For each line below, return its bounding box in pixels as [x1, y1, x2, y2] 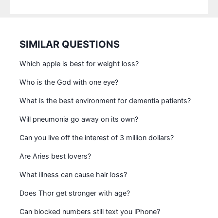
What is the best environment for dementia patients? [19, 96, 191, 105]
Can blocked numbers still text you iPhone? [19, 207, 160, 216]
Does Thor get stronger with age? [19, 188, 130, 197]
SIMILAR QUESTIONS [19, 38, 120, 50]
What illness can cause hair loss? [19, 170, 127, 179]
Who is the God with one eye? [19, 77, 118, 86]
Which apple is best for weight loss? [19, 59, 139, 68]
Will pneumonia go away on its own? [19, 114, 138, 123]
